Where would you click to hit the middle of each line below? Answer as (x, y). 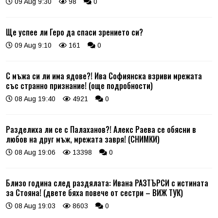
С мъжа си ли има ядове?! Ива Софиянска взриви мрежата (104, 76)
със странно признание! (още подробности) (79, 85)
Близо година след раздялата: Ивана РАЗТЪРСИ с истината (107, 183)
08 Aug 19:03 (34, 206)
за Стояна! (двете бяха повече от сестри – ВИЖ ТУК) (94, 192)
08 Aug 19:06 (34, 152)
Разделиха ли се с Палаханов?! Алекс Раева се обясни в (101, 129)
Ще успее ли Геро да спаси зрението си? (74, 32)
